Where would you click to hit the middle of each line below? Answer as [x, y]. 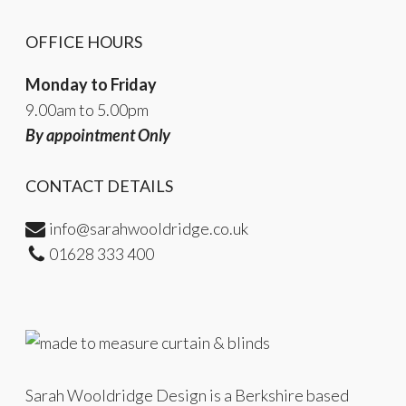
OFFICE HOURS [84, 41]
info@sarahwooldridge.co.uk [149, 228]
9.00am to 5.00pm [87, 109]
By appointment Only [98, 135]
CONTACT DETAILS [99, 185]
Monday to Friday [91, 84]
